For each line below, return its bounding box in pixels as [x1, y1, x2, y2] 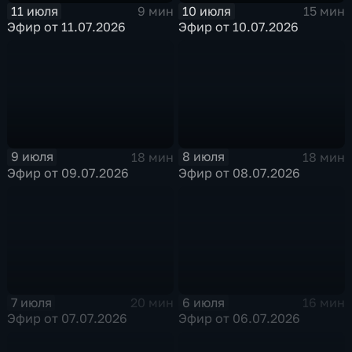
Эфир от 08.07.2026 [178, 164, 301, 181]
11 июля [10, 2, 58, 19]
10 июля [182, 2, 232, 19]
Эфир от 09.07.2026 [7, 164, 130, 181]
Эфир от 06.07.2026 [178, 310, 301, 327]
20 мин [130, 295, 174, 311]
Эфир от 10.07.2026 [178, 19, 299, 35]
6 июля [182, 294, 225, 310]
